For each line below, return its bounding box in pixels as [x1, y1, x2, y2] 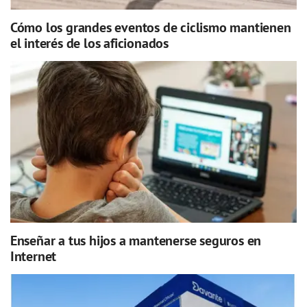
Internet [10, 247, 57, 265]
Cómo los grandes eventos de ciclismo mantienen [10, 18, 291, 36]
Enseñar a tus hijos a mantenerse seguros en [10, 231, 262, 249]
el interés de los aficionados [10, 34, 169, 52]
